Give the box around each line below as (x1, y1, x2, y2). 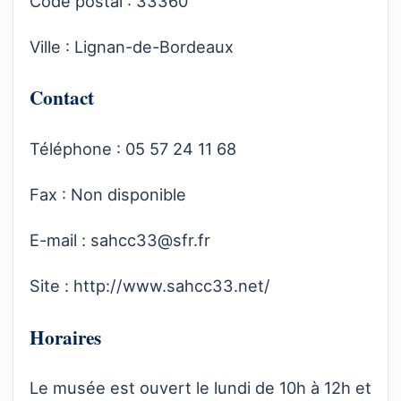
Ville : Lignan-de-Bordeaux (30, 37, 234, 57)
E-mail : (30, 230, 90, 251)
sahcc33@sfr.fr (90, 230, 210, 251)
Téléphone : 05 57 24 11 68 (30, 138, 241, 158)
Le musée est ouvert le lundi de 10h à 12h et (30, 378, 371, 398)
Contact (30, 83, 94, 112)
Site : (30, 276, 73, 296)
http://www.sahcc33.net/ (73, 276, 270, 296)
